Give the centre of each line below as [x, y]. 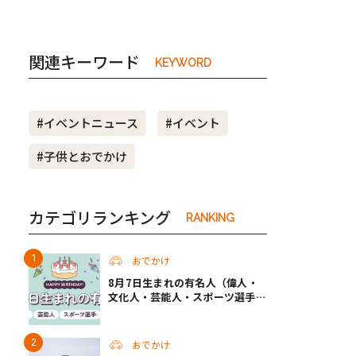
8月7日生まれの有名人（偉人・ [183, 282]
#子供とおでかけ [82, 157]
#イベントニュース [87, 123]
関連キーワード [84, 62]
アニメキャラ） [145, 311]
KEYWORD [183, 62]
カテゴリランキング [100, 217]
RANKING [210, 217]
